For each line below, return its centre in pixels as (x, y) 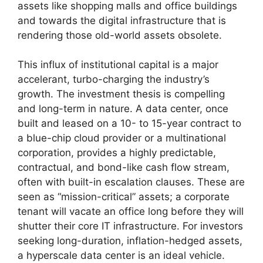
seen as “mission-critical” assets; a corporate (124, 197)
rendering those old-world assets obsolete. (120, 35)
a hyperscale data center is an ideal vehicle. (121, 256)
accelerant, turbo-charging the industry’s (114, 80)
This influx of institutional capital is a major (118, 65)
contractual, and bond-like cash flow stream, (124, 168)
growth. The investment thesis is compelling (121, 94)
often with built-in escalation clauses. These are (131, 182)
